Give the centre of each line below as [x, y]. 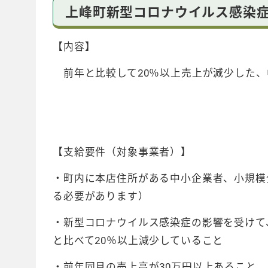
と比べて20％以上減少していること [138, 240]
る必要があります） [101, 196]
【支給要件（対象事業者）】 [122, 152]
